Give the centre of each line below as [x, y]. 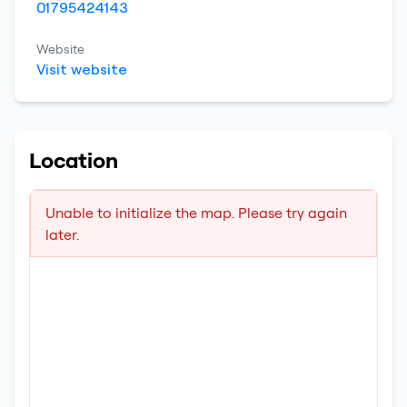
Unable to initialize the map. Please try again [196, 213]
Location [74, 160]
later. [62, 234]
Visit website [82, 69]
